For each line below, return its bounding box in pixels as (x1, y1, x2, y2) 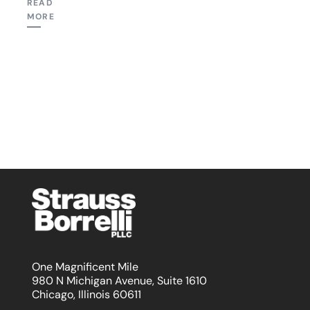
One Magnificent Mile (32, 259, 138, 275)
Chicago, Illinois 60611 (32, 287, 141, 302)
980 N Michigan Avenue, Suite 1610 (32, 273, 207, 289)
